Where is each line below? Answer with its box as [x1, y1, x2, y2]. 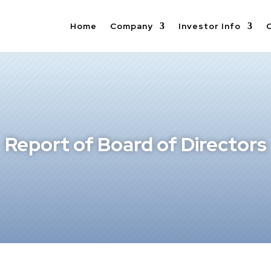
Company [109, 21, 153, 31]
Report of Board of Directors [4, 131, 267, 157]
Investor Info [178, 21, 241, 31]
